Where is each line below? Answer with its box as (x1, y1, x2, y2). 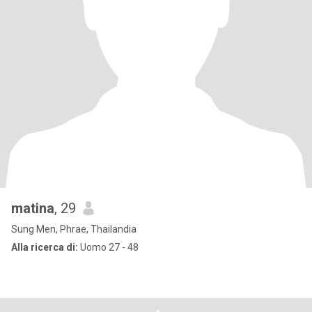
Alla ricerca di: (11, 242, 78, 253)
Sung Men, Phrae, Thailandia (11, 224, 136, 235)
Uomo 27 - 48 (78, 242, 139, 253)
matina (11, 200, 54, 217)
